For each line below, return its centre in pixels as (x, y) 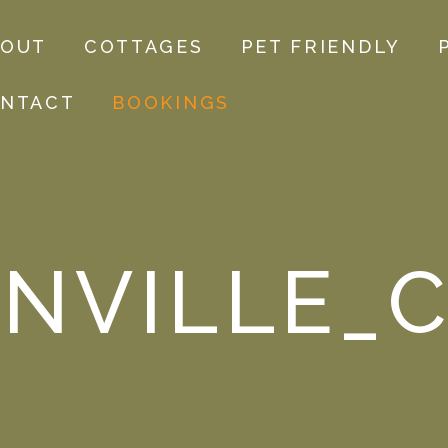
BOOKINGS (171, 103)
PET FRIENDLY (320, 47)
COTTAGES (143, 47)
